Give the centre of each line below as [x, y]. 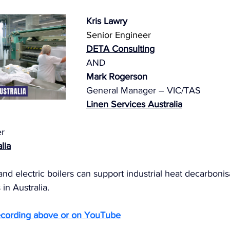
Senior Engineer [119, 35]
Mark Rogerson [117, 77]
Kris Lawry [107, 21]
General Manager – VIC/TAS [143, 91]
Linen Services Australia [134, 104]
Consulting [132, 49]
